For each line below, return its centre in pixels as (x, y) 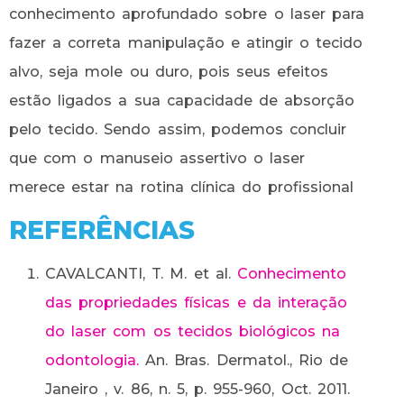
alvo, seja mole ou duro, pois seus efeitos (169, 72)
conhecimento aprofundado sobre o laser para (187, 14)
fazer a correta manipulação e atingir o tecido (186, 43)
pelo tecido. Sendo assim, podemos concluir (178, 130)
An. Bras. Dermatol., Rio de (243, 360)
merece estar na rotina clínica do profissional (182, 188)
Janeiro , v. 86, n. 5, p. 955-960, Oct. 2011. (197, 389)
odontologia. (92, 360)
